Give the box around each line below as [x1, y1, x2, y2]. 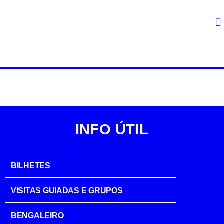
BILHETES [11, 161, 50, 170]
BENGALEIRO [11, 211, 64, 220]
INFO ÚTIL [75, 121, 149, 137]
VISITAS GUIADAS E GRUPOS [11, 186, 123, 195]
